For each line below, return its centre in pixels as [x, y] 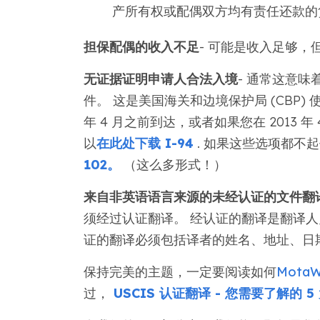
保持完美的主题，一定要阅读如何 [180, 272]
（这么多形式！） [173, 165]
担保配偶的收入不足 [141, 47]
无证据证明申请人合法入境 [160, 79]
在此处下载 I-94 [145, 143]
